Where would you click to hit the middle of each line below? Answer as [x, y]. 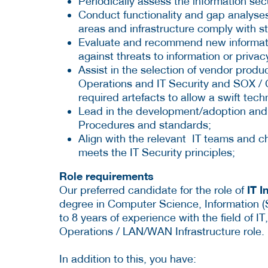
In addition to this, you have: [128, 259]
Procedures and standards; [145, 125]
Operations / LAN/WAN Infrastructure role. [162, 232]
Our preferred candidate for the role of [153, 190]
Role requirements [106, 176]
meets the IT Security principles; [157, 153]
